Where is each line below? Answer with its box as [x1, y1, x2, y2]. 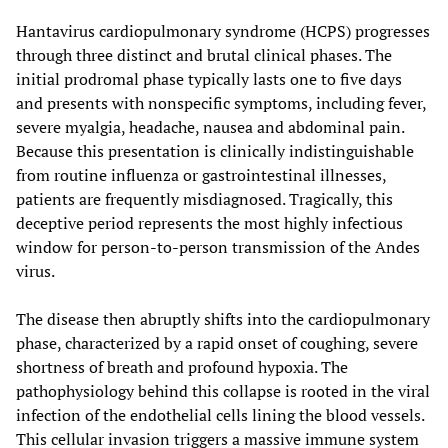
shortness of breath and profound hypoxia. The [16, 355, 348, 378]
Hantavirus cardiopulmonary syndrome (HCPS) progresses [16, 19, 430, 42]
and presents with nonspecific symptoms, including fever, [16, 91, 426, 114]
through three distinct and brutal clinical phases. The [16, 43, 392, 66]
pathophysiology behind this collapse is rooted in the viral [16, 379, 430, 402]
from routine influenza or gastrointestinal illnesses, [16, 163, 386, 186]
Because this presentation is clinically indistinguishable [16, 139, 414, 162]
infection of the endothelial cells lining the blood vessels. [16, 403, 424, 426]
